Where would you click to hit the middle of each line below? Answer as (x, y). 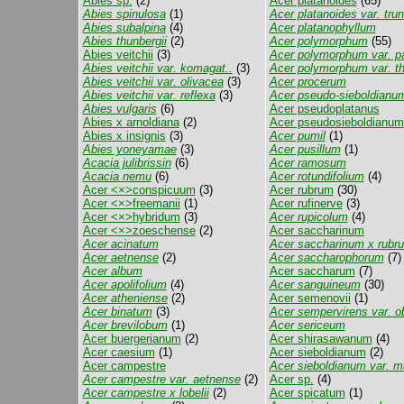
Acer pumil (297, 136)
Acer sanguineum (315, 285)
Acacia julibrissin (127, 163)
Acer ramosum (308, 163)
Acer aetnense (120, 257)
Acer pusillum (305, 149)
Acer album (112, 271)
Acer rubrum (301, 190)
